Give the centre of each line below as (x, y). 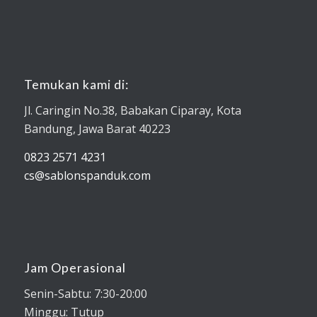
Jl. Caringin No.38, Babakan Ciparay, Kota (132, 110)
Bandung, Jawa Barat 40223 (97, 129)
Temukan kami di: (76, 85)
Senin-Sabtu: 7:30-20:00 (85, 293)
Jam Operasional (75, 268)
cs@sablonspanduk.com (87, 175)
